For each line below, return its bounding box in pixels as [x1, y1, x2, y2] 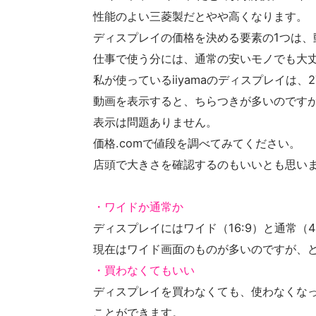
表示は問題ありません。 [93, 114, 217, 129]
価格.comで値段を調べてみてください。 [93, 135, 300, 150]
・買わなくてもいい [93, 262, 195, 277]
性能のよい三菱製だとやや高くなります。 [93, 8, 308, 23]
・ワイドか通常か [93, 199, 183, 214]
